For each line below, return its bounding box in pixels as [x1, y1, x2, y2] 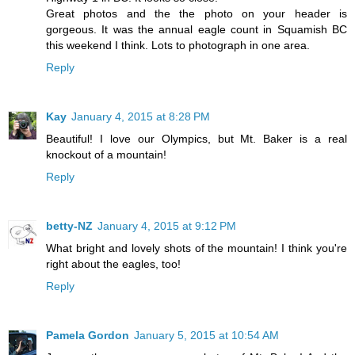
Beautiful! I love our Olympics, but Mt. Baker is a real [46, 132, 347, 145]
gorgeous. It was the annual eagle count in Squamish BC [46, 22, 347, 36]
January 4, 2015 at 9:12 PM [97, 219, 236, 232]
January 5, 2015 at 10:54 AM [134, 328, 279, 342]
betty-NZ [46, 219, 93, 232]
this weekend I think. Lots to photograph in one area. [46, 38, 310, 52]
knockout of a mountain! [46, 147, 166, 161]
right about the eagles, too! [46, 257, 181, 270]
